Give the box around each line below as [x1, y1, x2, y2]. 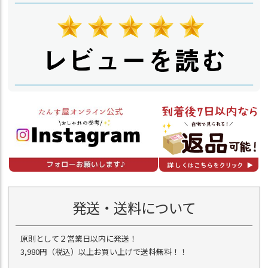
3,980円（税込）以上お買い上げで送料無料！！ [20, 245, 188, 257]
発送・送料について [72, 197, 196, 218]
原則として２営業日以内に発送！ [20, 232, 138, 244]
